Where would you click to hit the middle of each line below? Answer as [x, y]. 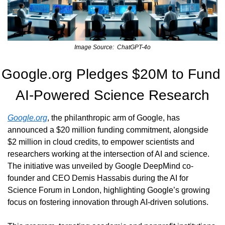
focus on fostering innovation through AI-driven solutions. [108, 202]
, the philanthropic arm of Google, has [114, 118]
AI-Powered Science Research [113, 95]
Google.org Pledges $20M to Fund [111, 74]
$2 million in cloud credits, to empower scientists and [101, 142]
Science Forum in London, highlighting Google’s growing [109, 190]
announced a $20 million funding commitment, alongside [108, 130]
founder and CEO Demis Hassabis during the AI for [98, 178]
